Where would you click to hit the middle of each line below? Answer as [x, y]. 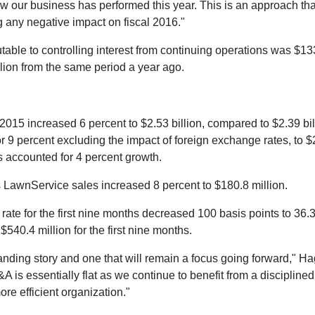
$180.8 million [250, 185]
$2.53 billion [171, 123]
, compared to [237, 123]
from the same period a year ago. [101, 67]
